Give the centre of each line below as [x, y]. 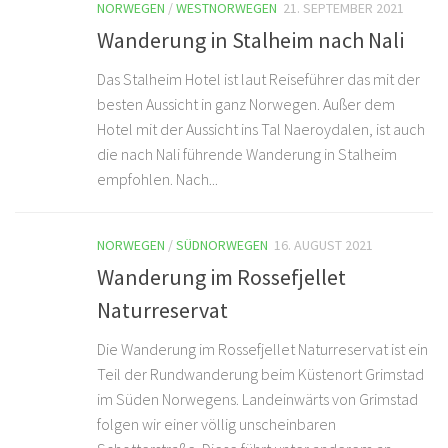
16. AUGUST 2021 [323, 245]
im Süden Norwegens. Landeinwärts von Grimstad [257, 399]
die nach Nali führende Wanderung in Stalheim [247, 154]
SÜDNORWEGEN [222, 245]
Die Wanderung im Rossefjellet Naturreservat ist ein [262, 349]
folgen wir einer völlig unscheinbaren [216, 424]
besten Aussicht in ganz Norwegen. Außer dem [246, 104]
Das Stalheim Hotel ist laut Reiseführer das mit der [258, 79]
